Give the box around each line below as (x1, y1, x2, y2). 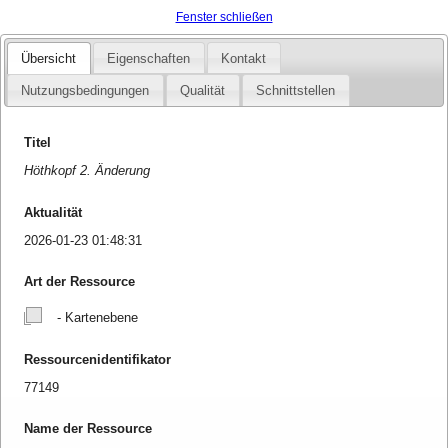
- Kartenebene (53, 310, 139, 326)
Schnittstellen (256, 83, 336, 99)
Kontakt (221, 50, 267, 66)
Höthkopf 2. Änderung (24, 163, 151, 179)
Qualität (180, 83, 226, 99)
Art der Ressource (24, 274, 136, 290)
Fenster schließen (175, 10, 273, 24)
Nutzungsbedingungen (21, 83, 150, 99)
